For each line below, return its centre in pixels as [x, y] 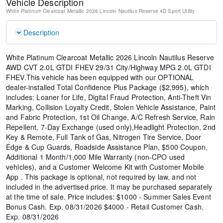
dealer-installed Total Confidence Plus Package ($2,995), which [108, 87]
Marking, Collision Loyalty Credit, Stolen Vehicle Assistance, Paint [111, 107]
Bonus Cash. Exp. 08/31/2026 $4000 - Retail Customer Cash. [105, 207]
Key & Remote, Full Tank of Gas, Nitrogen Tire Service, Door [104, 137]
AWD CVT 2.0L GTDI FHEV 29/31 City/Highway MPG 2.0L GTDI [109, 67]
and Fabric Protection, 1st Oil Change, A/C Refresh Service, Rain [111, 117]
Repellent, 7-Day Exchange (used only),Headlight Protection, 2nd [111, 127]
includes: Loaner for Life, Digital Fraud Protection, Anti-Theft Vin [109, 97]
